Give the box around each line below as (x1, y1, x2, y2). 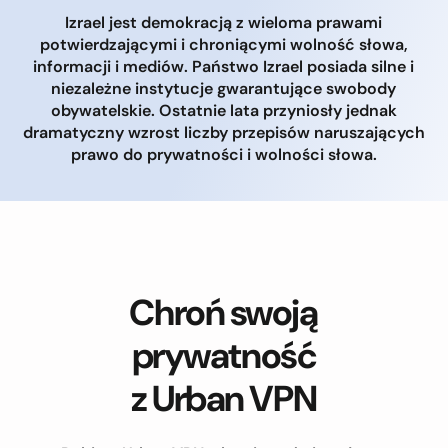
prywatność (131, 331, 316, 379)
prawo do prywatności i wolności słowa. (70, 143, 377, 165)
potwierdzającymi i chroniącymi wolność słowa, (39, 33, 408, 55)
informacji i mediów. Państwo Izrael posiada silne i (33, 55, 414, 77)
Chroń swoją (129, 288, 318, 336)
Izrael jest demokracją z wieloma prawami (65, 11, 382, 33)
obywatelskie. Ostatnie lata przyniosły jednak (50, 99, 397, 121)
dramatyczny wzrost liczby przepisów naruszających (22, 121, 425, 143)
